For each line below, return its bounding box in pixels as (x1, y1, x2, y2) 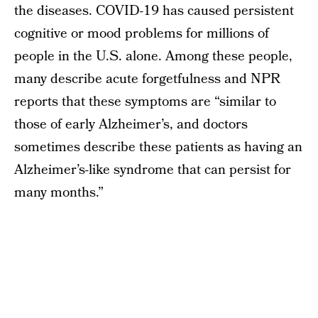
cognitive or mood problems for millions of (14, 24, 269, 43)
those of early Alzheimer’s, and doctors (14, 115, 248, 134)
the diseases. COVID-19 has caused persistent (14, 1, 294, 21)
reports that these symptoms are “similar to (14, 92, 276, 111)
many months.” (14, 183, 104, 202)
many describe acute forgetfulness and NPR (14, 70, 280, 89)
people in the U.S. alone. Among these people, (14, 47, 292, 66)
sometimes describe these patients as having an (14, 138, 302, 157)
